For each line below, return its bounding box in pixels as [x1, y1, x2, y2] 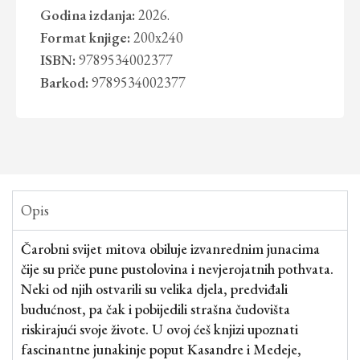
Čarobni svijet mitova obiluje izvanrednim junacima [21, 239, 320, 258]
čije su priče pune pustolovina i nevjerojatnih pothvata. [21, 260, 333, 278]
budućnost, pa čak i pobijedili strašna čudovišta [21, 300, 290, 318]
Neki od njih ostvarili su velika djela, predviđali [21, 280, 288, 298]
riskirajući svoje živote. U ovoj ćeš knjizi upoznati [21, 320, 298, 338]
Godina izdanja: [40, 6, 136, 24]
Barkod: [40, 73, 89, 92]
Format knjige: [40, 28, 131, 47]
